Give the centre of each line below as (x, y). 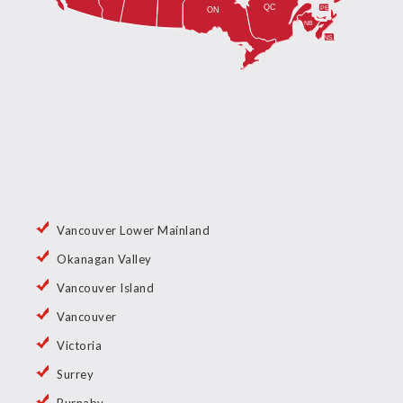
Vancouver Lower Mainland (133, 231)
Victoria (79, 346)
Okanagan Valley (104, 260)
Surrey (75, 375)
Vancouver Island (105, 288)
